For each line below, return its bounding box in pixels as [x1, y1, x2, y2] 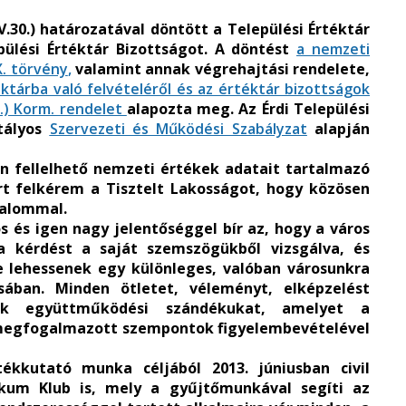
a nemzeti [296, 39, 371, 59]
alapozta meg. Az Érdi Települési [126, 99, 371, 119]
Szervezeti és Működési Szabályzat [49, 119, 307, 139]
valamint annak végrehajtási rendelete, [71, 59, 371, 79]
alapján [306, 119, 371, 139]
